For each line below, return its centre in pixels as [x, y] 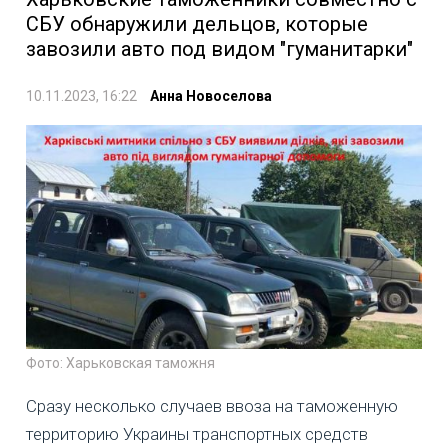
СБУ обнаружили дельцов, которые [197, 24]
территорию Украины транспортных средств [197, 434]
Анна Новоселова [211, 96]
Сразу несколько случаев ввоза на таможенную [212, 406]
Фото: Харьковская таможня [120, 363]
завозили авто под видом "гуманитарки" [219, 49]
